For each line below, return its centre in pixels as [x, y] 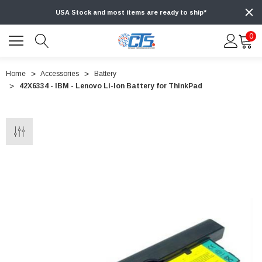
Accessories [60, 74]
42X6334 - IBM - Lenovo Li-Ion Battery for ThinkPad [111, 86]
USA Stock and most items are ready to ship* [131, 13]
